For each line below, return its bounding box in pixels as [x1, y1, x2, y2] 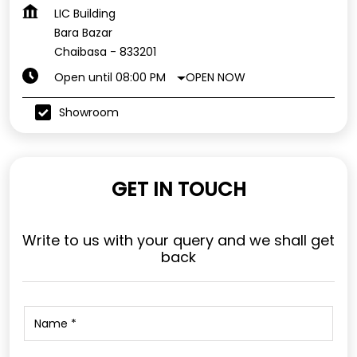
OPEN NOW [186, 69, 246, 85]
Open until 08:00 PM [54, 69, 166, 86]
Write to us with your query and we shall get [22, 230, 335, 251]
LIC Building [54, 6, 116, 22]
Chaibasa [54, 44, 107, 61]
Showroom [59, 104, 119, 120]
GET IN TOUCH [111, 176, 246, 203]
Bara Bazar [54, 25, 112, 41]
